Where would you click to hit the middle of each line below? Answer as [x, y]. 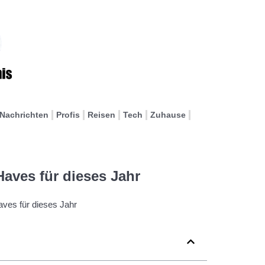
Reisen [101, 115]
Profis [68, 115]
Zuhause [168, 115]
